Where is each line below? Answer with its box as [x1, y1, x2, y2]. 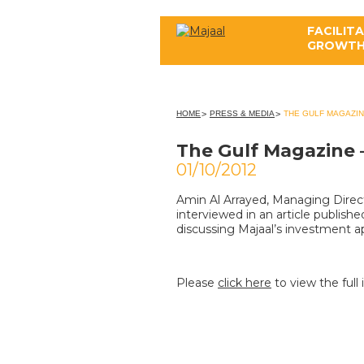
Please [176, 275, 218, 290]
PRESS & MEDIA [210, 109, 275, 118]
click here [218, 275, 271, 290]
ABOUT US [236, 70, 310, 85]
